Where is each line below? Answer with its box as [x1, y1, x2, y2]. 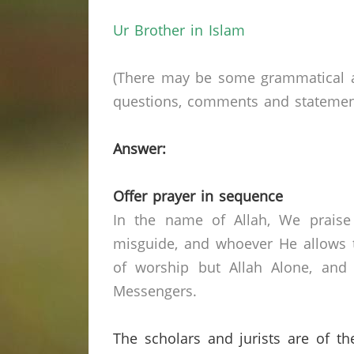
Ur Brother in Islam [113, 21, 245, 40]
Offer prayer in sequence [113, 186, 283, 205]
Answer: [113, 139, 166, 158]
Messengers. [113, 281, 197, 300]
